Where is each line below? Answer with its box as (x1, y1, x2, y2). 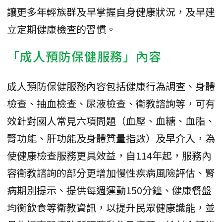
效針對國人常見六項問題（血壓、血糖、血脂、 (7, 113, 215, 128)
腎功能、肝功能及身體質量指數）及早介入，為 (7, 130, 215, 145)
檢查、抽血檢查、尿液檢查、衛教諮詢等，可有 (7, 96, 215, 111)
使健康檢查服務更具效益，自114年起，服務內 (7, 148, 212, 163)
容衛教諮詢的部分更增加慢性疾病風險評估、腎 (7, 165, 215, 180)
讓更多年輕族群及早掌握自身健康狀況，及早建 (7, 4, 215, 19)
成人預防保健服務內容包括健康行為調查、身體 (7, 78, 215, 93)
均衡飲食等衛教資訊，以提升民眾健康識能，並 (7, 200, 215, 215)
